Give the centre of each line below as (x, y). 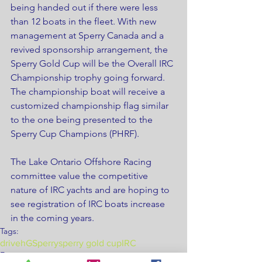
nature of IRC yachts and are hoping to (91, 189)
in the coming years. (52, 218)
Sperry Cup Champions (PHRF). (75, 133)
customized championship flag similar (91, 105)
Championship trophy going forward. (89, 77)
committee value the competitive (80, 175)
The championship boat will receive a (89, 91)
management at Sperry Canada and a (88, 35)
